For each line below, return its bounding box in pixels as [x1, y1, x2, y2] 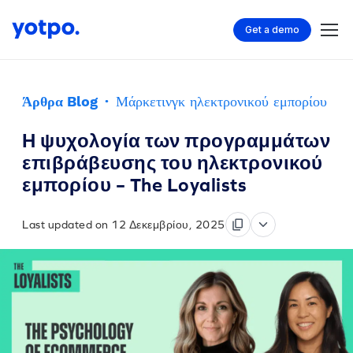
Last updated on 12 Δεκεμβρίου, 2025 [22, 218, 225, 231]
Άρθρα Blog [22, 93, 98, 110]
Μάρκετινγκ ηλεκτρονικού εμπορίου [116, 93, 327, 110]
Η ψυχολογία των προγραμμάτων [22, 130, 330, 151]
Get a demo [245, 23, 299, 35]
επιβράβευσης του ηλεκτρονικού [22, 152, 323, 173]
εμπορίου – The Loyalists [22, 174, 247, 195]
